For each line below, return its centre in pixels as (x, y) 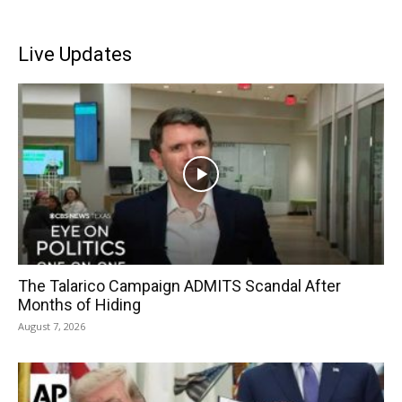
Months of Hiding (79, 304)
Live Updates (75, 55)
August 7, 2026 (52, 326)
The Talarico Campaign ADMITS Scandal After (179, 285)
